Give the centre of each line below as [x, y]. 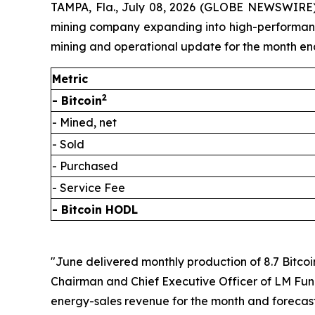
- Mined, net [84, 122]
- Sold [68, 144]
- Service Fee [89, 187]
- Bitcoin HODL [95, 209]
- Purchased [85, 166]
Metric [70, 78]
